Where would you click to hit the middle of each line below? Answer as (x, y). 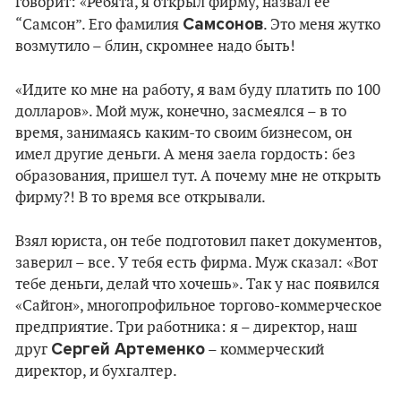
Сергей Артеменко (128, 349)
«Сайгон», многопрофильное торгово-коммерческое (199, 306)
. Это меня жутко (322, 25)
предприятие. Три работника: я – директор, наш (186, 328)
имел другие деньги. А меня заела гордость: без (185, 155)
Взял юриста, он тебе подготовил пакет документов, (198, 242)
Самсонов (223, 24)
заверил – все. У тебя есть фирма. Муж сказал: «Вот (196, 263)
